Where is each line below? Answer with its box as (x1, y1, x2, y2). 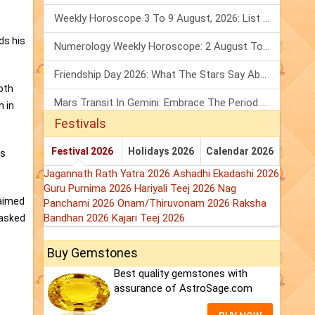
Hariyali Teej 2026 (134, 182, 218, 195)
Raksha (233, 197, 266, 210)
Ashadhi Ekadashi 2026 (173, 167, 279, 181)
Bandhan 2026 (44, 212, 112, 225)
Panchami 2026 (44, 197, 117, 210)
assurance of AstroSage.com (114, 282, 252, 295)
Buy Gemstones (47, 245, 138, 261)
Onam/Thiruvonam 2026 (117, 197, 233, 210)
